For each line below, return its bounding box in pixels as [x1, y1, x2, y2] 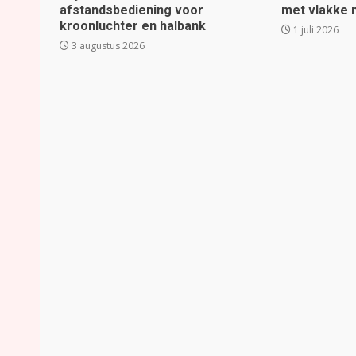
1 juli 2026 [291, 23, 339, 37]
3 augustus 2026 [69, 39, 145, 52]
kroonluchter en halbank [60, 18, 206, 33]
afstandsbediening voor [60, 2, 203, 17]
